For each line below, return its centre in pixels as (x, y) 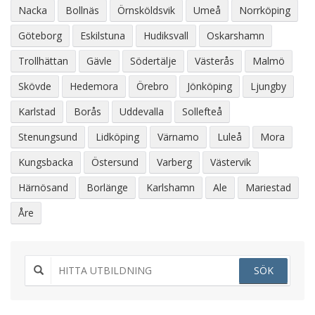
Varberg (174, 162)
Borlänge (107, 187)
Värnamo (178, 137)
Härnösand (43, 187)
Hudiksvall (166, 36)
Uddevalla (142, 111)
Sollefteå (202, 111)
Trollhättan (43, 61)
